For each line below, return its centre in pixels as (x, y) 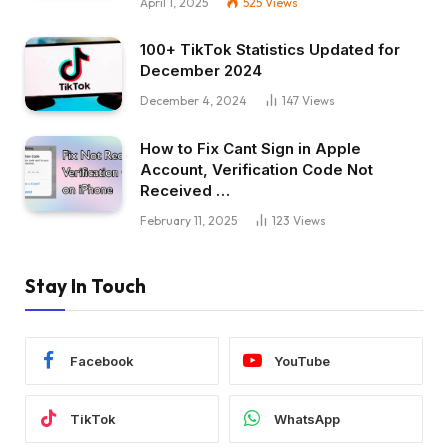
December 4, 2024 (193, 100)
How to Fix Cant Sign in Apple (250, 149)
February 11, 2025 (188, 221)
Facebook (102, 360)
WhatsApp (307, 418)
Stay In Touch (85, 286)
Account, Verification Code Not (256, 170)
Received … (185, 191)
